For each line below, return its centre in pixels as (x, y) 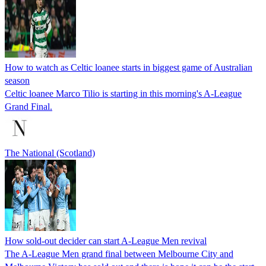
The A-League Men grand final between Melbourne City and (119, 254)
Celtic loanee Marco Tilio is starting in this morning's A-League (123, 93)
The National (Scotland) (50, 153)
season (17, 80)
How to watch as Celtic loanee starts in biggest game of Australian (129, 67)
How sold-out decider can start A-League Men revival (106, 240)
